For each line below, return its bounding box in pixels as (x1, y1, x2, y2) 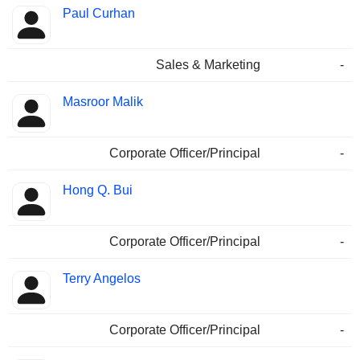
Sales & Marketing (156, 58, 260, 72)
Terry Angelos (63, 272, 141, 286)
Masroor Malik (63, 95, 143, 109)
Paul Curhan (63, 6, 135, 21)
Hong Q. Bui (63, 183, 133, 198)
